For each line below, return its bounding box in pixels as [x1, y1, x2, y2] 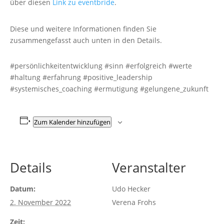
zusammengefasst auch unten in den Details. [10, 35, 162, 45]
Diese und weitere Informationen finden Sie [10, 24, 156, 33]
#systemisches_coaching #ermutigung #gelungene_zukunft [10, 84, 208, 93]
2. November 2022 [10, 197, 71, 207]
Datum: [10, 184, 35, 193]
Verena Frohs [112, 197, 156, 207]
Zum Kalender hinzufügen [33, 117, 110, 126]
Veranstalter [112, 158, 186, 176]
